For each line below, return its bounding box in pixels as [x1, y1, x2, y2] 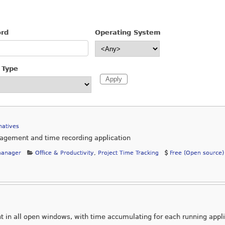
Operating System [95, 29, 161, 37]
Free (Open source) [170, 150, 224, 157]
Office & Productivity [35, 150, 94, 157]
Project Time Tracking [98, 150, 159, 157]
